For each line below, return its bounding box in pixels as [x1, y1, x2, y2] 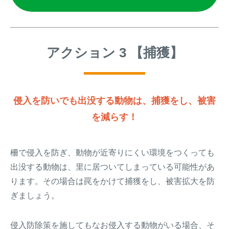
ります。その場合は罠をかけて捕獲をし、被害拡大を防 [10, 177, 215, 186]
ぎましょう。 [10, 191, 59, 200]
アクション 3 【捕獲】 [46, 45, 183, 60]
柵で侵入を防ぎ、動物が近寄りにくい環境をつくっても [10, 148, 215, 157]
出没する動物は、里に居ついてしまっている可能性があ [10, 163, 215, 171]
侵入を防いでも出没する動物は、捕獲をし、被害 [13, 96, 216, 106]
